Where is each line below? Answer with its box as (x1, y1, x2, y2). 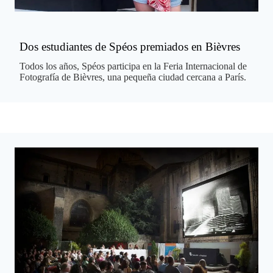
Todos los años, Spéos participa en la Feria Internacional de (19, 60, 247, 71)
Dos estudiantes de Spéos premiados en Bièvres (19, 40, 240, 53)
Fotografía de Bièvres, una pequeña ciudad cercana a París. (19, 71, 246, 82)
